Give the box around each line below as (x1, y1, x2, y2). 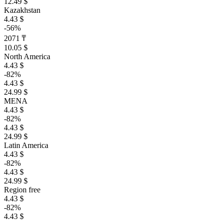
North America (4, 52, 50, 61)
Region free (4, 185, 40, 194)
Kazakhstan (4, 6, 40, 14)
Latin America (4, 141, 48, 149)
